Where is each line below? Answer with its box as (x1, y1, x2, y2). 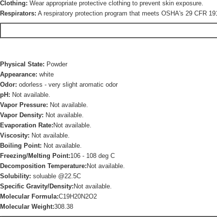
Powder (45, 61, 67, 68)
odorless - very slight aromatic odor (17, 81, 118, 88)
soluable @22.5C (31, 172, 81, 180)
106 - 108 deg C (70, 152, 115, 159)
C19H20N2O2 (59, 193, 97, 200)
